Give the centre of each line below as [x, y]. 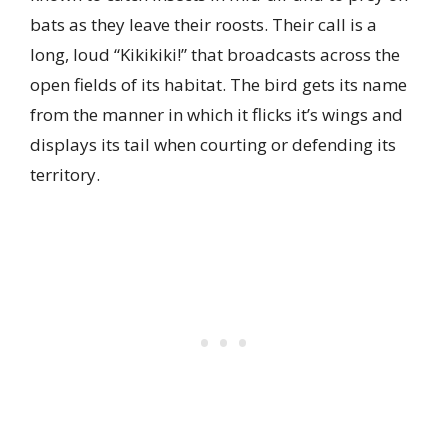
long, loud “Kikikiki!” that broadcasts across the [215, 55]
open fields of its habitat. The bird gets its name [218, 85]
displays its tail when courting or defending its [213, 145]
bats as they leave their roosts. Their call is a [203, 25]
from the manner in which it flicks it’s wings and [216, 115]
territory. [65, 175]
